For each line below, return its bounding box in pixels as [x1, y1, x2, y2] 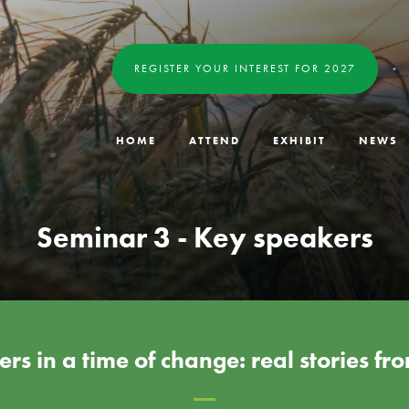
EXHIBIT [273, 133, 326, 148]
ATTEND [189, 133, 240, 148]
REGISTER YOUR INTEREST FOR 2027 [134, 61, 356, 76]
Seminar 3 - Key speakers [36, 218, 373, 257]
